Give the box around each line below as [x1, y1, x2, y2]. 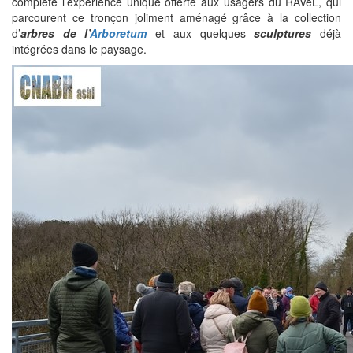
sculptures [254, 25, 312, 42]
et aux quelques [147, 25, 255, 42]
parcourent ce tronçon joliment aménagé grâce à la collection [12, 9, 341, 26]
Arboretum [90, 25, 147, 42]
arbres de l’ [20, 25, 91, 42]
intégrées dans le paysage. [12, 41, 147, 58]
